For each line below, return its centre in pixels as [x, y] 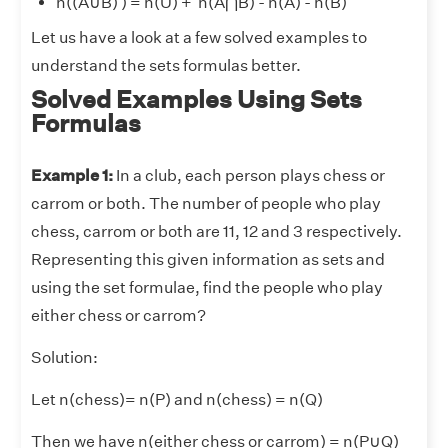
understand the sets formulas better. [166, 66]
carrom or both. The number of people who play [206, 204]
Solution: [64, 358]
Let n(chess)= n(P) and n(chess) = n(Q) [177, 400]
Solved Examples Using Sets [196, 99]
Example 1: [72, 176]
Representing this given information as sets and [208, 260]
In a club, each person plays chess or [249, 176]
